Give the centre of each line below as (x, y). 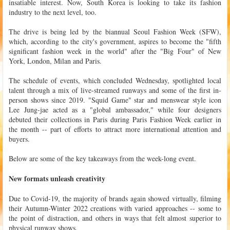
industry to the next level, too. (53, 12)
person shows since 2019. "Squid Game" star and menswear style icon (115, 100)
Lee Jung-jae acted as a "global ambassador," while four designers (115, 109)
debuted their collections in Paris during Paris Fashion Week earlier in (115, 119)
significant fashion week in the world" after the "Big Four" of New (115, 51)
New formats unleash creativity (57, 178)
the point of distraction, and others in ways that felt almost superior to (115, 218)
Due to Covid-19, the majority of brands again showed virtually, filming (115, 198)
